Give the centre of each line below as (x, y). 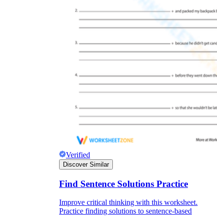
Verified (78, 155)
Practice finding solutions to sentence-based (125, 211)
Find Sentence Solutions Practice (124, 184)
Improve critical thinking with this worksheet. (128, 202)
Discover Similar (86, 164)
